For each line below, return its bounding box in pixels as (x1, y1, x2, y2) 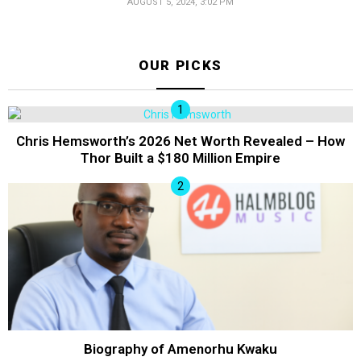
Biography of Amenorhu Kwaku (84, 340, 277, 357)
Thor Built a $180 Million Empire (81, 149, 280, 166)
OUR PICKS (138, 57, 223, 74)
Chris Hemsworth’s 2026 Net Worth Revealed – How (16, 132, 345, 149)
